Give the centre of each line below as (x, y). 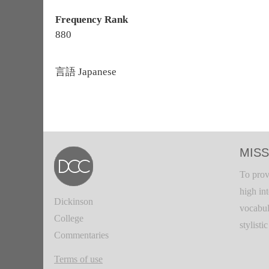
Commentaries (81, 235)
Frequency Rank (92, 20)
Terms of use (78, 259)
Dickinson (74, 201)
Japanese (96, 72)
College (69, 218)
